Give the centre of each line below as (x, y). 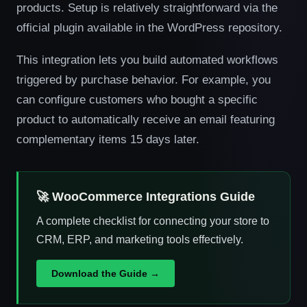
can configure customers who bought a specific (137, 99)
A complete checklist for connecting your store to (153, 221)
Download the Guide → (106, 273)
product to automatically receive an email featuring (146, 119)
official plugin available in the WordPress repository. (149, 27)
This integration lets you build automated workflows (147, 60)
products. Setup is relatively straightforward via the (147, 8)
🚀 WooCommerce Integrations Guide (146, 197)
